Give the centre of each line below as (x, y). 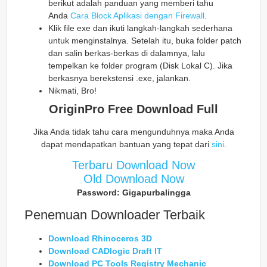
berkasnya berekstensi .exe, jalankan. (119, 78)
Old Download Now (133, 179)
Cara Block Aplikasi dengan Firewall (137, 15)
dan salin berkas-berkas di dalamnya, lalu (127, 53)
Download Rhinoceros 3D (100, 239)
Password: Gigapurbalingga (133, 193)
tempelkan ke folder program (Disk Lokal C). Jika (140, 65)
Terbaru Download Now (133, 165)
